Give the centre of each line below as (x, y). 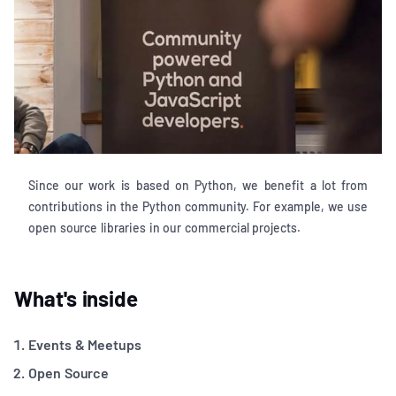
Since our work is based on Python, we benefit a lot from (198, 186)
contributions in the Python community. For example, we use (198, 207)
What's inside (76, 299)
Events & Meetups (85, 345)
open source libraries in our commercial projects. (164, 228)
